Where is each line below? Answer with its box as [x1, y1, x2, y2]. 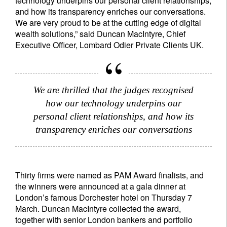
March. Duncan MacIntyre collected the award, [15, 202, 181, 214]
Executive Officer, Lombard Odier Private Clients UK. [15, 39, 204, 51]
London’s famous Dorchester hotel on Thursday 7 [15, 191, 192, 203]
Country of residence [31, 212, 105, 223]
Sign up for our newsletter [23, 81, 150, 94]
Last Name [31, 178, 70, 190]
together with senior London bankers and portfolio [15, 213, 193, 225]
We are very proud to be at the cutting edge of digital [15, 16, 201, 28]
